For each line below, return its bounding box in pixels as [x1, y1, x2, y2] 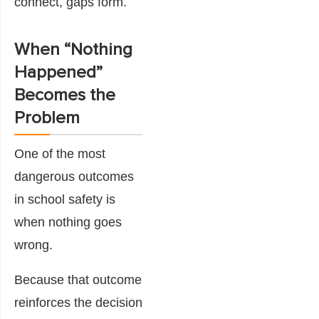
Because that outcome [14, 272, 142, 287]
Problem [14, 109, 80, 127]
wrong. [14, 237, 53, 252]
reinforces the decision [14, 295, 142, 310]
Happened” [14, 63, 103, 81]
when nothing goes [14, 214, 122, 229]
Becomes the [14, 86, 115, 104]
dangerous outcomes [14, 169, 134, 184]
